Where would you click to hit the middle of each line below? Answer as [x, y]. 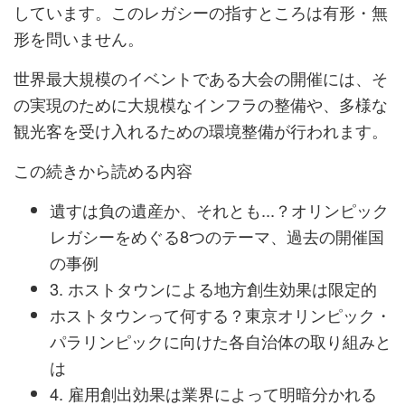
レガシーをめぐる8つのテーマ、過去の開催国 [217, 236]
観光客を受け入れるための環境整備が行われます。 [201, 131]
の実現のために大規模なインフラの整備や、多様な [201, 104]
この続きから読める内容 [103, 170]
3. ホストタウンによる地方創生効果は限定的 [213, 289]
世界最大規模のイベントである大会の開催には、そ [201, 78]
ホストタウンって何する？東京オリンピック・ [221, 315]
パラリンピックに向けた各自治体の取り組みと [221, 341]
